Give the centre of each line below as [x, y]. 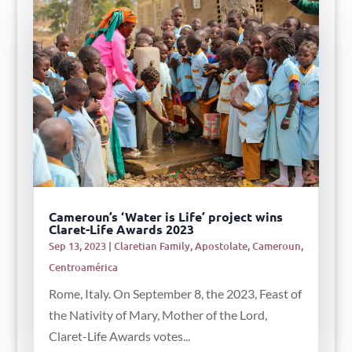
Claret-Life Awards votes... [119, 335]
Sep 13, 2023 [77, 246]
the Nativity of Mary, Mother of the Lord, [158, 314]
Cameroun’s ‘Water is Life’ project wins [165, 216]
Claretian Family [152, 246]
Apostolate [221, 246]
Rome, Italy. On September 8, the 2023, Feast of [175, 293]
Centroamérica [83, 267]
